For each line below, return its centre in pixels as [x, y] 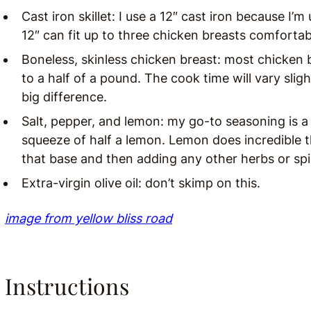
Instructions [67, 286]
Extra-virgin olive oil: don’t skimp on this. [141, 183]
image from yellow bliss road [89, 218]
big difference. [64, 97]
